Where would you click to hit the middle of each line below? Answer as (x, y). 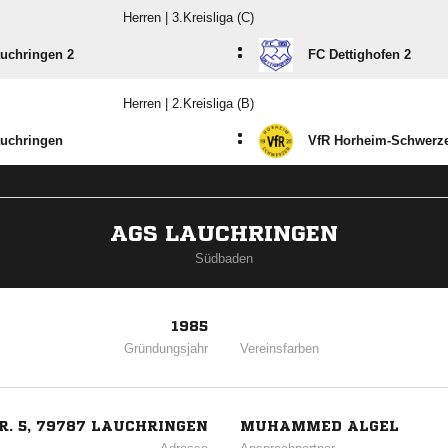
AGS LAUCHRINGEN (224, 234)
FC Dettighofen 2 (359, 54)
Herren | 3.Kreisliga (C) (188, 17)
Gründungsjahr (166, 348)
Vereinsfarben (279, 348)
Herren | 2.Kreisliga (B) (188, 103)
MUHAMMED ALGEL (319, 426)
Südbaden (224, 258)
